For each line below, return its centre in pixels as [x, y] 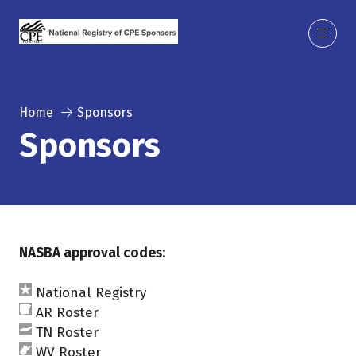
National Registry [91, 293]
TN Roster [67, 333]
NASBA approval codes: [92, 253]
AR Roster [67, 313]
